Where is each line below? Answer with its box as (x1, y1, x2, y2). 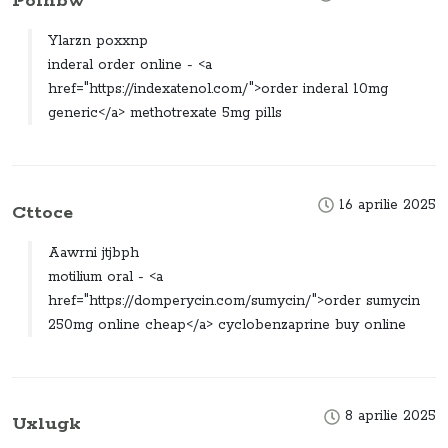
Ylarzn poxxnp (48, 32, 148, 51)
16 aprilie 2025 (334, 195, 436, 214)
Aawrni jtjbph (48, 243, 139, 262)
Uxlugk (12, 412, 81, 436)
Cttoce (12, 200, 73, 224)
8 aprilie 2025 (340, 407, 436, 426)
